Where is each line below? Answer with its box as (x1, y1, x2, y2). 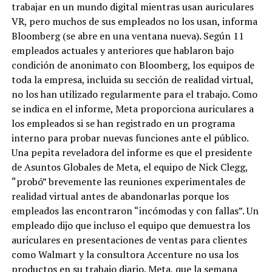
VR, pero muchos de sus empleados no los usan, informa (11, 15, 257, 29)
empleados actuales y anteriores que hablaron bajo (11, 44, 234, 58)
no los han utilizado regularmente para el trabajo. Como (11, 87, 257, 101)
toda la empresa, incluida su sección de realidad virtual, (11, 73, 253, 87)
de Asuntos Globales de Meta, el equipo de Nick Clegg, (11, 160, 248, 174)
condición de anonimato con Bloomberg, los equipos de (11, 58, 254, 72)
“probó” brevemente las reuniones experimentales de (11, 175, 245, 189)
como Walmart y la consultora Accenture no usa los (11, 248, 239, 262)
